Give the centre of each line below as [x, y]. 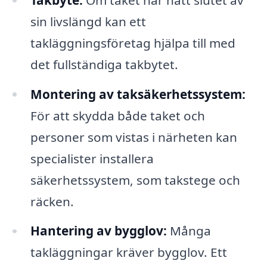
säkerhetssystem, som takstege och [135, 180]
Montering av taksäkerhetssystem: [138, 94]
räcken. [52, 201]
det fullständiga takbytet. [104, 64]
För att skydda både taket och [117, 115]
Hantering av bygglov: [98, 231]
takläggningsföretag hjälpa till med [133, 43]
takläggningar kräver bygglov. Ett [128, 252]
